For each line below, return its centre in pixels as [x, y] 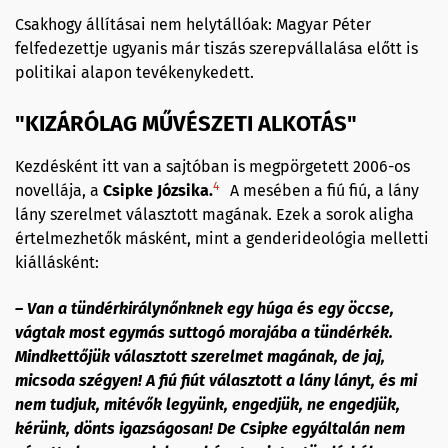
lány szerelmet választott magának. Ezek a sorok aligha [214, 214]
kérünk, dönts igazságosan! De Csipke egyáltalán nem [210, 428]
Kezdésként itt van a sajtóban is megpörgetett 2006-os [212, 166]
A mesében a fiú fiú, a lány [322, 190]
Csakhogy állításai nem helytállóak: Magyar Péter [193, 24]
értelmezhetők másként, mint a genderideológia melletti [222, 238]
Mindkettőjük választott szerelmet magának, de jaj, [200, 356]
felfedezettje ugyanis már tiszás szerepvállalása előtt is [216, 48]
